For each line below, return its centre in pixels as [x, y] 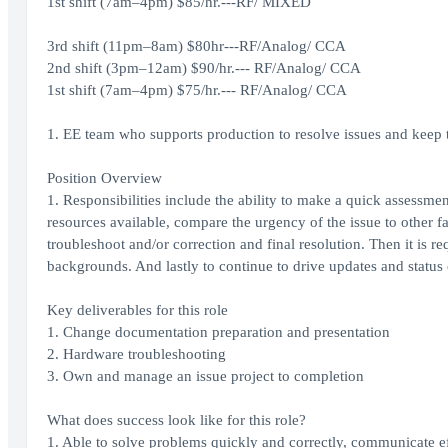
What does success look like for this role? [176, 420]
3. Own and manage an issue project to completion [205, 376]
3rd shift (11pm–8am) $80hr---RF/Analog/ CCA [196, 46]
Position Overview [104, 178]
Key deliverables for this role [137, 310]
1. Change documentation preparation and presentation [218, 332]
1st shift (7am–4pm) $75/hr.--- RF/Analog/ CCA [196, 90]
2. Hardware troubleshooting [136, 354]
